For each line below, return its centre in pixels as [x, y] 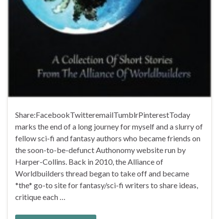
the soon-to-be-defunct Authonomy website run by [100, 150]
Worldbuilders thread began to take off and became [102, 174]
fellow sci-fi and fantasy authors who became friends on [108, 138]
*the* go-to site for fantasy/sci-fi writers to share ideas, [107, 185]
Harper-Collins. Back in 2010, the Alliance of [89, 162]
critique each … [40, 197]
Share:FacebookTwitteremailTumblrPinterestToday [103, 115]
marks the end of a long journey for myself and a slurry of [109, 127]
